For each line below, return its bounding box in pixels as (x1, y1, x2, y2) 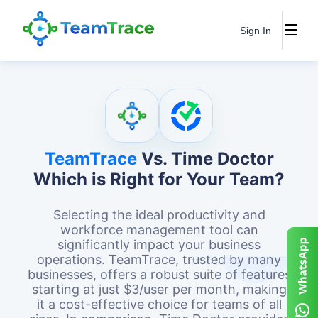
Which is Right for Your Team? (33, 169, 285, 190)
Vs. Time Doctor (136, 148, 274, 169)
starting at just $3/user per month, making (31, 282, 287, 297)
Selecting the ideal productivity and (53, 207, 265, 222)
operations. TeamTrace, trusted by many (37, 252, 281, 267)
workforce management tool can (60, 222, 258, 237)
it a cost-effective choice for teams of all (36, 297, 282, 312)
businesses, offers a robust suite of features (27, 267, 291, 282)
